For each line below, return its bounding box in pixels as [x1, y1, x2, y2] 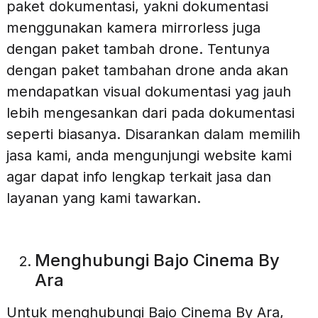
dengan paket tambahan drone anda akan [6, 62, 288, 79]
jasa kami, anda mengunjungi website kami [6, 147, 292, 165]
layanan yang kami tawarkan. [6, 190, 201, 207]
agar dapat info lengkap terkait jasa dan [6, 168, 271, 186]
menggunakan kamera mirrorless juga [6, 19, 261, 37]
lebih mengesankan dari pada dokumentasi [6, 104, 295, 122]
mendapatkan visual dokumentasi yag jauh [6, 83, 291, 101]
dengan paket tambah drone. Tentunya [6, 40, 270, 58]
